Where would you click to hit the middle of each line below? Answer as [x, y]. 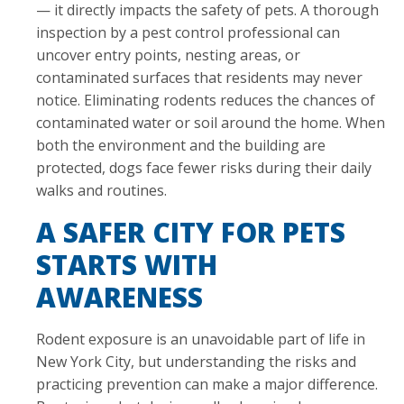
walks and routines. [101, 190]
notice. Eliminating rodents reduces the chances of [206, 100]
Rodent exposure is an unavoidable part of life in [201, 339]
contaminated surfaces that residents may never [199, 77]
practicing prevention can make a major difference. [207, 384]
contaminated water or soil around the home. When [211, 122]
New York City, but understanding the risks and [196, 361]
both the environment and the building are [181, 145]
